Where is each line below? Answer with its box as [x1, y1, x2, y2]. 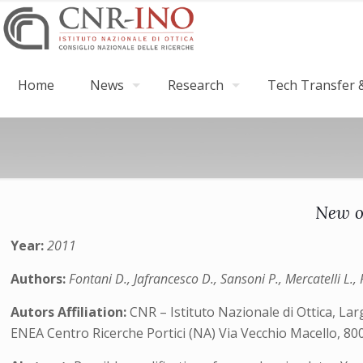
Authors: [11, 270, 70, 288]
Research [168, 76, 224, 94]
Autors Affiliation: [11, 303, 130, 321]
